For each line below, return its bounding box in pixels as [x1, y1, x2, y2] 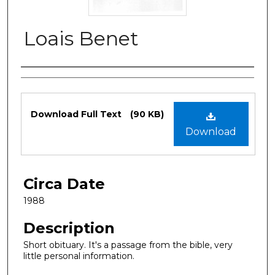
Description [23, 219, 115, 237]
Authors [21, 71, 79, 89]
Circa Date [23, 174, 105, 193]
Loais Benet [23, 26, 139, 50]
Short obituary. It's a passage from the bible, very [23, 239, 233, 250]
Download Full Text [31, 108, 124, 120]
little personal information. [23, 250, 134, 261]
